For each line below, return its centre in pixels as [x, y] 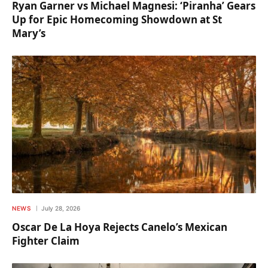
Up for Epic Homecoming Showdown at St [117, 20]
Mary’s [29, 33]
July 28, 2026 [61, 208]
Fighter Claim [46, 240]
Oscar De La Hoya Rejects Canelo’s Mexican [120, 227]
